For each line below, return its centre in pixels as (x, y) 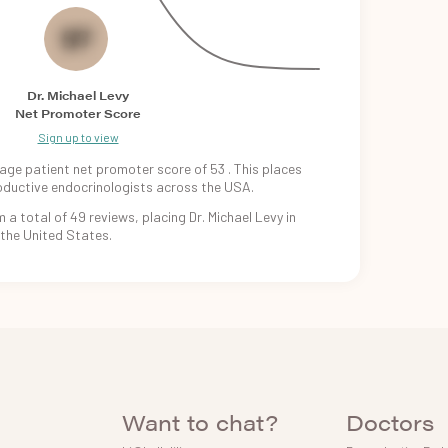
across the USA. (205, 186)
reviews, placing (137, 216)
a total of (38, 216)
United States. (67, 234)
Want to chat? (199, 421)
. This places (265, 168)
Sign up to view (78, 136)
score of (182, 168)
